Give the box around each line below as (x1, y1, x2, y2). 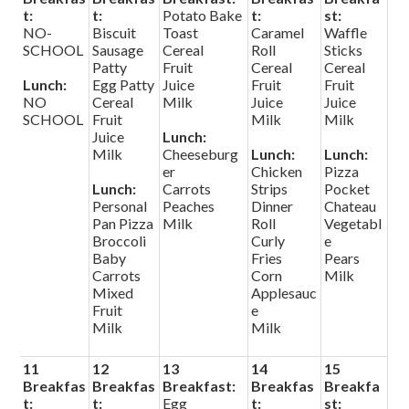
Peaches (163, 197, 215, 215)
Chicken (251, 163, 303, 180)
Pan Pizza (92, 215, 154, 232)
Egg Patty (92, 76, 155, 93)
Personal (92, 197, 148, 215)
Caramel (251, 24, 305, 41)
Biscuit (92, 24, 137, 41)
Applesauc (251, 284, 318, 301)
